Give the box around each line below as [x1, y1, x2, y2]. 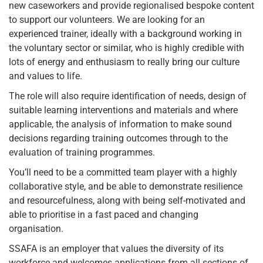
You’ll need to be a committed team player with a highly [9, 167, 237, 178]
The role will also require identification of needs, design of [9, 90, 247, 102]
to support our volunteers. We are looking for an [9, 14, 205, 26]
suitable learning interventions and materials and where [9, 104, 238, 116]
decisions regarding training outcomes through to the [9, 133, 228, 144]
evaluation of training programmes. [9, 147, 155, 159]
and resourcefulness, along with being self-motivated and [9, 195, 245, 207]
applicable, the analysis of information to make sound [9, 119, 232, 130]
